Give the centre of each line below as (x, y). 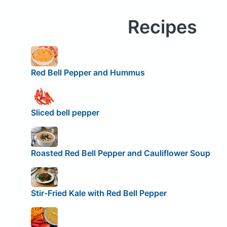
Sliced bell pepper (65, 113)
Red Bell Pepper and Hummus (88, 72)
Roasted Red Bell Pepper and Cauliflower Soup (120, 153)
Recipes (162, 27)
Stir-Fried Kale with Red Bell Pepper (99, 193)
